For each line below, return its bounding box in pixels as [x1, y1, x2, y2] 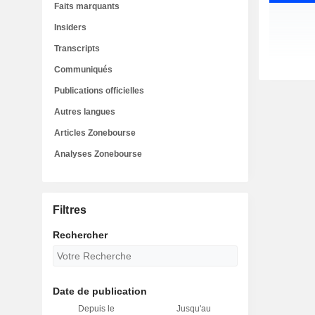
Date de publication [52, 285, 147, 297]
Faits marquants [54, 1, 120, 11]
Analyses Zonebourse [54, 149, 142, 159]
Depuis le [77, 304, 115, 314]
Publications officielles [54, 86, 144, 96]
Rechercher [52, 229, 108, 240]
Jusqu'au [176, 304, 212, 314]
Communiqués [54, 65, 112, 75]
